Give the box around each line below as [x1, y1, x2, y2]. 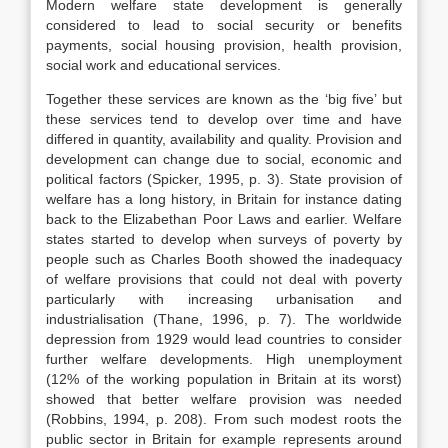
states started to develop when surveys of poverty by [46, 231, 402, 247]
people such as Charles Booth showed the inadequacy [46, 251, 402, 267]
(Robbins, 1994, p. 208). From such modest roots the [46, 411, 402, 427]
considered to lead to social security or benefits [46, 17, 402, 33]
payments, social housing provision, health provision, [46, 37, 402, 53]
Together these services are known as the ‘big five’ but [46, 91, 402, 107]
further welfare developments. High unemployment [46, 351, 402, 367]
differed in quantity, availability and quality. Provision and [46, 131, 402, 147]
